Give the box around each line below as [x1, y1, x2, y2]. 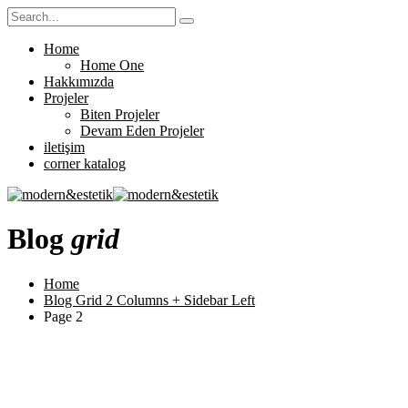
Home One [80, 57, 144, 73]
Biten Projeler [80, 107, 159, 122]
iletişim [44, 139, 85, 155]
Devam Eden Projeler [80, 123, 204, 138]
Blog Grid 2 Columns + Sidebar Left [44, 291, 255, 308]
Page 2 [44, 308, 83, 324]
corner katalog [44, 156, 126, 171]
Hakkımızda [44, 74, 114, 89]
